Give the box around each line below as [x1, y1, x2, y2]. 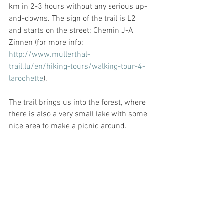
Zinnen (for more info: [9, 37, 85, 48]
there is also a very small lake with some [9, 109, 149, 119]
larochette [9, 73, 43, 84]
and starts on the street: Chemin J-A [9, 25, 135, 36]
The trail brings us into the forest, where [9, 97, 148, 108]
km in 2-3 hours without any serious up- [9, 1, 147, 12]
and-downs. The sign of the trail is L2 [9, 13, 138, 24]
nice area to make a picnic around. [9, 121, 129, 131]
